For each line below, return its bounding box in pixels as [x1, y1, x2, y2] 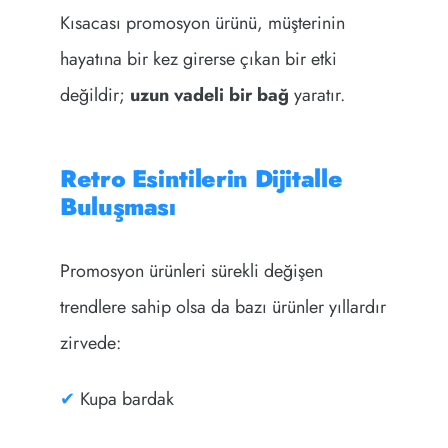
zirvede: [59, 329, 121, 356]
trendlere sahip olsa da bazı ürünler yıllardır [59, 293, 386, 320]
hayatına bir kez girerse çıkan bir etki [59, 45, 337, 72]
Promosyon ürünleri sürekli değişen [59, 257, 323, 284]
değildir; [59, 81, 130, 108]
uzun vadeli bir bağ [129, 81, 289, 108]
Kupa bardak [74, 385, 174, 412]
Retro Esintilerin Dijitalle [59, 160, 343, 196]
